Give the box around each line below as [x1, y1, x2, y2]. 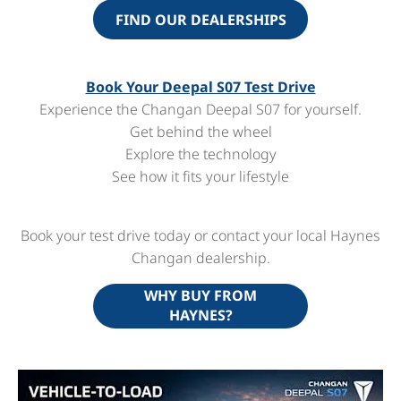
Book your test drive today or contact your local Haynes [21, 226, 380, 246]
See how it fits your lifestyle [112, 166, 289, 187]
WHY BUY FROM [144, 286, 257, 306]
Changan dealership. [131, 248, 270, 269]
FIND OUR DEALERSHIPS [115, 9, 286, 30]
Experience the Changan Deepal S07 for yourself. [39, 99, 362, 120]
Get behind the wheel [129, 122, 272, 142]
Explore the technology [124, 144, 277, 165]
